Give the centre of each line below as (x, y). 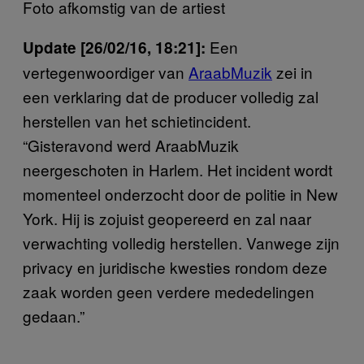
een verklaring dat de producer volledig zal (171, 96)
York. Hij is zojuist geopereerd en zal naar (167, 218)
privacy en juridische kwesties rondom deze (175, 266)
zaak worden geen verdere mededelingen (169, 291)
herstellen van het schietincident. (137, 120)
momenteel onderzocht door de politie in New (180, 193)
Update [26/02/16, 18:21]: (114, 47)
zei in (292, 71)
